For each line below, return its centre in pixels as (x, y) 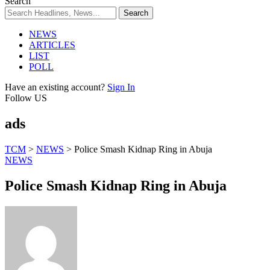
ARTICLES (52, 45)
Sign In (121, 87)
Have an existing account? (55, 87)
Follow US (26, 98)
